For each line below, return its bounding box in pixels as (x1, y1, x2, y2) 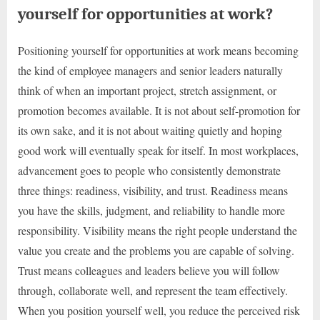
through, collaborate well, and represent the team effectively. (18, 283, 288, 299)
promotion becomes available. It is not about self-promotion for (18, 103, 300, 119)
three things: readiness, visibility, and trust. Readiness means (18, 183, 288, 199)
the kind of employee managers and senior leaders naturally (18, 63, 283, 79)
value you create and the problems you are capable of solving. (18, 243, 294, 259)
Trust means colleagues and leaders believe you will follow (18, 263, 280, 279)
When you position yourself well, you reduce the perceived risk (18, 303, 300, 319)
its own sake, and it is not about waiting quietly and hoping (18, 123, 282, 139)
